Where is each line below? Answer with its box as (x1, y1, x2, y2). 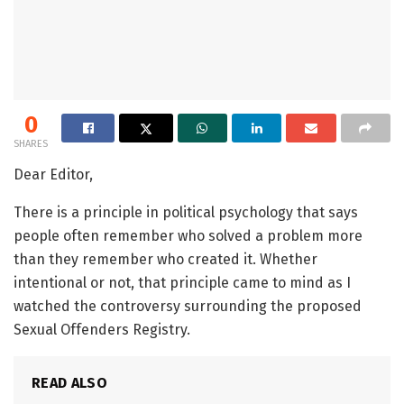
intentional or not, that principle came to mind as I (14, 274, 351, 291)
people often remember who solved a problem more (14, 227, 363, 244)
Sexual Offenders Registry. (14, 321, 190, 338)
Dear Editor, (14, 166, 93, 183)
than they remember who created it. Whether (14, 251, 317, 268)
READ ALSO (32, 374, 107, 391)
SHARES (14, 138, 48, 150)
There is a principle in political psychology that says (14, 204, 358, 221)
